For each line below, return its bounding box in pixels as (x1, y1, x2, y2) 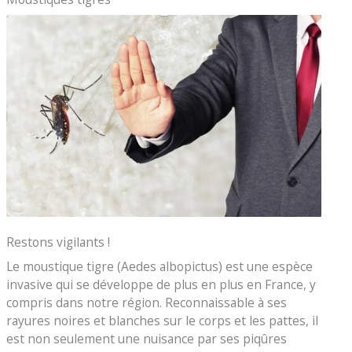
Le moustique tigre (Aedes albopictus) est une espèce (6, 258, 313, 276)
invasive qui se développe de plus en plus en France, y (6, 276, 317, 294)
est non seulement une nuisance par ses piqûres (6, 330, 288, 348)
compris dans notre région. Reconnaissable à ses (6, 294, 288, 312)
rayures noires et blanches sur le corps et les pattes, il (6, 312, 319, 330)
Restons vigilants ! (6, 233, 111, 251)
